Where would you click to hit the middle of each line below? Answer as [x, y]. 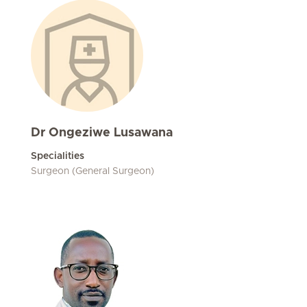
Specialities [58, 156]
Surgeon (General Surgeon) [93, 171]
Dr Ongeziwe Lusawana [102, 133]
